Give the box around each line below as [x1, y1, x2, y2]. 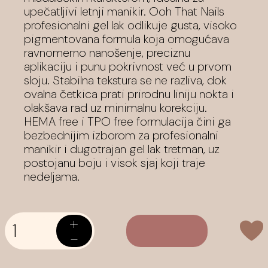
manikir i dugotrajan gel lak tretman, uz [24, 141, 220, 157]
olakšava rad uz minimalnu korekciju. [24, 99, 207, 115]
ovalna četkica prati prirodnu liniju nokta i [24, 86, 234, 102]
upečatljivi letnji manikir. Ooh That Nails [24, 3, 224, 19]
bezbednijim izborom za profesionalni [24, 127, 218, 143]
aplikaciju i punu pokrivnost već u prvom [24, 58, 232, 74]
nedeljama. [24, 168, 80, 184]
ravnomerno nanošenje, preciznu [24, 44, 190, 60]
